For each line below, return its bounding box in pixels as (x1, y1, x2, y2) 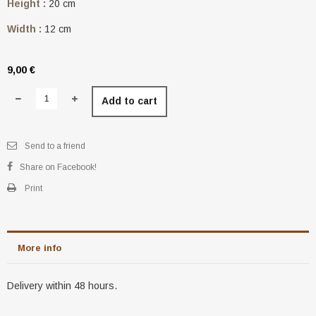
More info (18, 242, 61, 253)
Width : (7, 23, 42, 35)
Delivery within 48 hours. (7, 279, 117, 291)
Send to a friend (25, 140, 85, 151)
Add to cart (102, 95, 157, 107)
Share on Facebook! (20, 162, 97, 172)
